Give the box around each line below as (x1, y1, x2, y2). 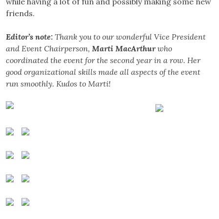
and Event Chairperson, (6, 44, 92, 54)
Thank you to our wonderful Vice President (55, 32, 206, 42)
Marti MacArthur (92, 44, 157, 54)
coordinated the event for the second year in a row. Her (6, 55, 200, 66)
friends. (6, 8, 35, 19)
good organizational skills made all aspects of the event (6, 67, 200, 77)
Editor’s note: (6, 32, 55, 42)
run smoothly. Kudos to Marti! (6, 79, 110, 89)
